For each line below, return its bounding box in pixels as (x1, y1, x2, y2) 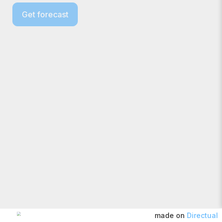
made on (155, 211, 185, 220)
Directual (187, 211, 218, 220)
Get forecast (22, 9, 68, 19)
